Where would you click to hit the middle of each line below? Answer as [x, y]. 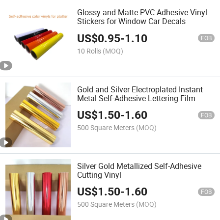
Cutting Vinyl [99, 175]
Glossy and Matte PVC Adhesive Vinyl [142, 13]
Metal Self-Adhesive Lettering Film [137, 98]
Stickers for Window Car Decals [132, 21]
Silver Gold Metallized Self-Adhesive [139, 166]
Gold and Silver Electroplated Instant [140, 89]
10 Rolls [89, 51]
